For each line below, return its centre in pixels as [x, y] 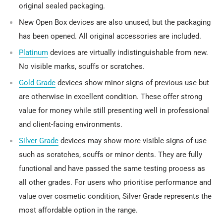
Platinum [33, 53]
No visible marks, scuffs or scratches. [82, 67]
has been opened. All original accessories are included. [110, 36]
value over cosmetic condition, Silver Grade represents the [115, 196]
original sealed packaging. [62, 6]
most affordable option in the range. [78, 210]
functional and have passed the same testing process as [112, 169]
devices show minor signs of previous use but [132, 83]
